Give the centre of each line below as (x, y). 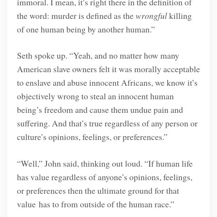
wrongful (151, 15)
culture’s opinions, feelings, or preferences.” (92, 137)
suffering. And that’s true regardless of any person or (107, 123)
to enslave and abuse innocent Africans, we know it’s (107, 83)
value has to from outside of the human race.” (95, 204)
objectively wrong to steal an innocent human (95, 96)
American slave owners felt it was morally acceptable (108, 69)
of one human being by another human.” (86, 29)
